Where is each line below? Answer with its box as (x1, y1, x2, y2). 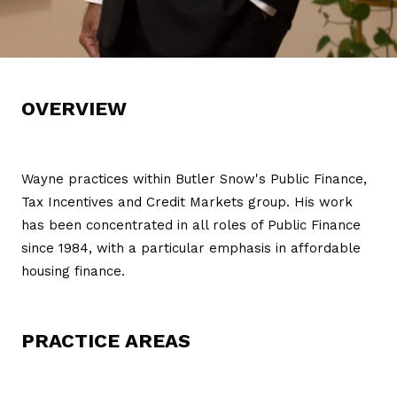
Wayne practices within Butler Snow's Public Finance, (21, 170, 367, 187)
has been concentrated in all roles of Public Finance (21, 216, 361, 233)
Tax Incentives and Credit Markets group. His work (21, 193, 353, 210)
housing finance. (21, 262, 125, 279)
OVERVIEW (21, 97, 127, 120)
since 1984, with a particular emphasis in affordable (21, 239, 361, 256)
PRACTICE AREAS (21, 329, 191, 352)
